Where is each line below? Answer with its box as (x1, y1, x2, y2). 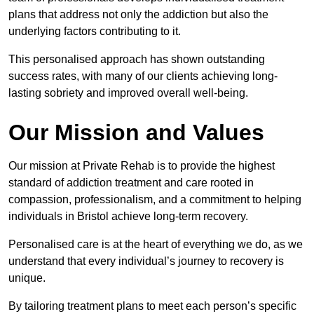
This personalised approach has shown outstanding (8, 53, 265, 66)
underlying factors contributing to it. (8, 25, 184, 38)
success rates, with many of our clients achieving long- (8, 70, 278, 83)
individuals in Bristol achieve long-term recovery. (8, 210, 248, 223)
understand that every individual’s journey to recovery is (8, 255, 284, 268)
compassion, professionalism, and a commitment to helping (8, 193, 301, 206)
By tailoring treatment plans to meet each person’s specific (8, 300, 296, 313)
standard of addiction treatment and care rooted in (8, 177, 254, 189)
